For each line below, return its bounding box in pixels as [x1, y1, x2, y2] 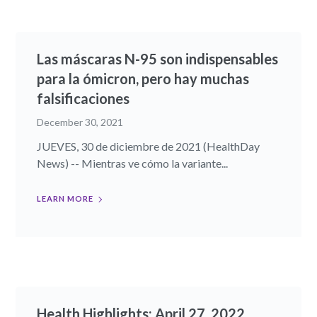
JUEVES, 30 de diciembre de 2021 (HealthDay [37, 139, 260, 154]
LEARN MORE [37, 194, 94, 204]
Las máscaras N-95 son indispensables [37, 50, 279, 68]
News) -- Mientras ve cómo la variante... [37, 156, 229, 171]
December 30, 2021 [37, 116, 124, 129]
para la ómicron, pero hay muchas [37, 70, 250, 88]
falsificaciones [37, 90, 130, 108]
